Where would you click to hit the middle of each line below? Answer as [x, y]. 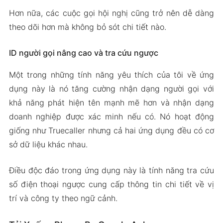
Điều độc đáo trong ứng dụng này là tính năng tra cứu [111, 170]
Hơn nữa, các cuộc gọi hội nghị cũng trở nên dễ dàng [111, 13]
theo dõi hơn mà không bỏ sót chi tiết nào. [87, 27]
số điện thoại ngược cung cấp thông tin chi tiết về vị [111, 184]
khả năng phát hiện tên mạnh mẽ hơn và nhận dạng [111, 103]
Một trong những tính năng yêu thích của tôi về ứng [111, 75]
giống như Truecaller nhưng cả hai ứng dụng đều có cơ [111, 130]
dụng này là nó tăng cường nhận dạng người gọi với [111, 89]
